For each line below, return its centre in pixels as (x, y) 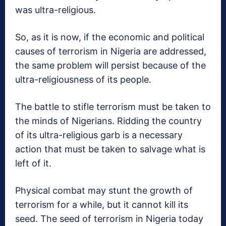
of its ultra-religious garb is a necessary (99, 135)
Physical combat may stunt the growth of (104, 191)
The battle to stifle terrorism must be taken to (113, 107)
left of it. (33, 163)
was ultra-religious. (55, 10)
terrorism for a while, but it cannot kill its (102, 205)
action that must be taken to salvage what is (110, 149)
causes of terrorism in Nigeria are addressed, (111, 51)
